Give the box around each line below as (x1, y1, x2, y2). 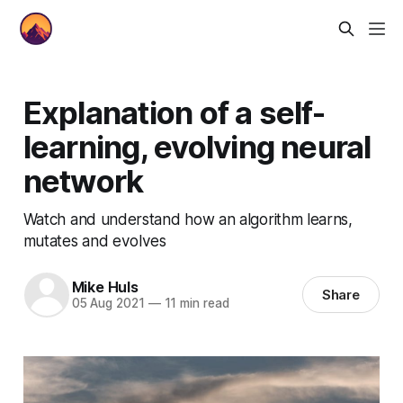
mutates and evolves (22, 230, 166, 250)
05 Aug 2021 (71, 296, 145, 311)
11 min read (160, 296, 229, 311)
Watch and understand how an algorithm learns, (22, 209, 353, 228)
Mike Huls (71, 278, 139, 297)
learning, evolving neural (22, 127, 372, 166)
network (22, 161, 144, 200)
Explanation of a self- (22, 93, 325, 131)
